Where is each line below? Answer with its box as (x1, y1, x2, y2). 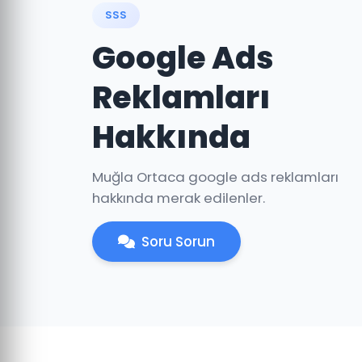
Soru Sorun (141, 232, 215, 251)
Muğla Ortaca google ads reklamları (92, 167, 339, 187)
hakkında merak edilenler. (92, 188, 265, 208)
